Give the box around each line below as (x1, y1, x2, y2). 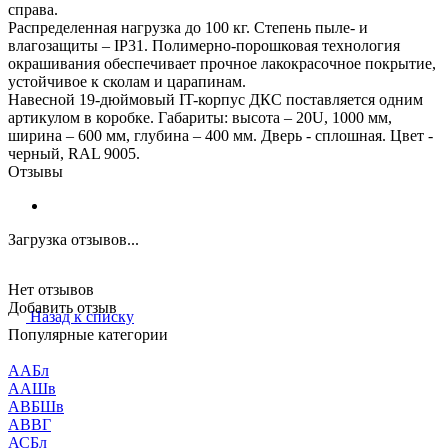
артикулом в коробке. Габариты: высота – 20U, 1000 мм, (8, 108, 392, 126)
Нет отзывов (8, 280, 94, 298)
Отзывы (8, 162, 63, 180)
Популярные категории (8, 326, 168, 344)
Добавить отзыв (8, 298, 117, 316)
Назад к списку (30, 308, 134, 326)
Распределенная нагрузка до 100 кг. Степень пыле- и (8, 18, 368, 36)
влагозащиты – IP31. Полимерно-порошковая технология (8, 36, 400, 54)
